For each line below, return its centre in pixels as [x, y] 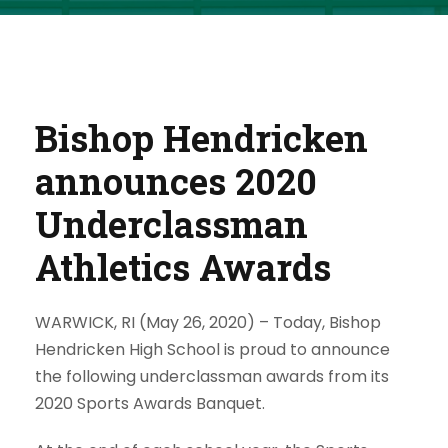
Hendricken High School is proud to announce [212, 349]
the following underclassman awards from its [212, 376]
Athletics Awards [183, 267]
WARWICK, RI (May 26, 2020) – [152, 322]
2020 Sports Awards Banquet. [150, 403]
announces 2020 [176, 181]
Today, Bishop [325, 322]
